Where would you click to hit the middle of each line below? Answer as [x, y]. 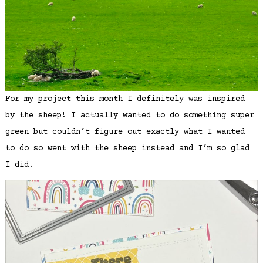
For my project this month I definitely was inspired [125, 100]
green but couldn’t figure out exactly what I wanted [125, 132]
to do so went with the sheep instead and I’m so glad [127, 149]
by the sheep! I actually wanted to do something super [129, 116]
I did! [19, 165]
